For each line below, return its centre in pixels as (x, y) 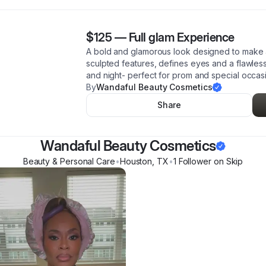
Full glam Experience (181, 37)
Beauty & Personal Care (69, 161)
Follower (194, 161)
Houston (136, 161)
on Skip (227, 161)
